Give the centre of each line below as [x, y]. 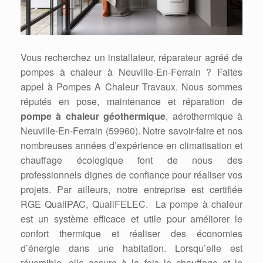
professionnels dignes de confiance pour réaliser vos [131, 175]
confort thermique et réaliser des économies [131, 234]
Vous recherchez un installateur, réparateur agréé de [131, 58]
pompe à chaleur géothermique [93, 116]
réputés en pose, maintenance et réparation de [131, 102]
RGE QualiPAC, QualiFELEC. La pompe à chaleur [131, 204]
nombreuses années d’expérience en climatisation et [131, 146]
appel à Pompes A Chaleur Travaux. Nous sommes [131, 87]
